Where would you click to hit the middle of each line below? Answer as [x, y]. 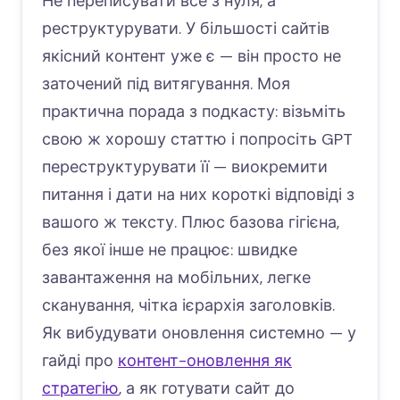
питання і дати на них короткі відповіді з [198, 194]
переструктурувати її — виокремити [185, 167]
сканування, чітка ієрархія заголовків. [188, 305]
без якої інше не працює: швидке [170, 250]
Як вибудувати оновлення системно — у [199, 333]
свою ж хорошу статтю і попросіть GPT [197, 139]
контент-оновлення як [205, 360]
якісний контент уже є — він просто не [192, 56]
